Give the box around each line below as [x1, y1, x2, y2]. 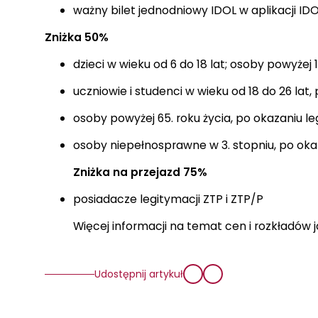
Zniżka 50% [45, 29, 109, 46]
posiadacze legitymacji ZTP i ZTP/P [73, 191, 263, 208]
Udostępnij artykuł [94, 266, 183, 281]
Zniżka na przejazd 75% [73, 164, 207, 181]
